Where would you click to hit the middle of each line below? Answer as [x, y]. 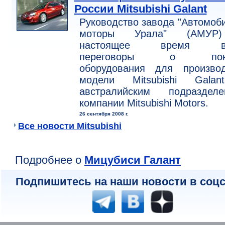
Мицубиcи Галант [133, 160]
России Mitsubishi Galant [140, 9]
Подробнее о [50, 160]
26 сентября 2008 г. [104, 114]
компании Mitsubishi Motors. [144, 103]
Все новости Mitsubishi [70, 126]
